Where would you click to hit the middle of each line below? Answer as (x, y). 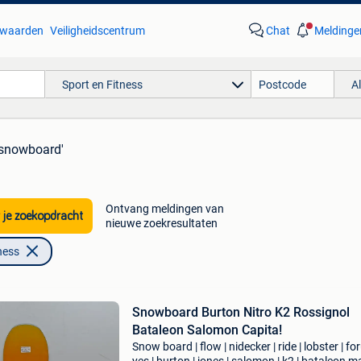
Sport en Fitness (102, 84)
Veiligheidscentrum (97, 31)
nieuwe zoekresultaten (161, 223)
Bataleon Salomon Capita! (207, 330)
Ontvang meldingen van (164, 209)
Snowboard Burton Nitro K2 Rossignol (241, 312)
